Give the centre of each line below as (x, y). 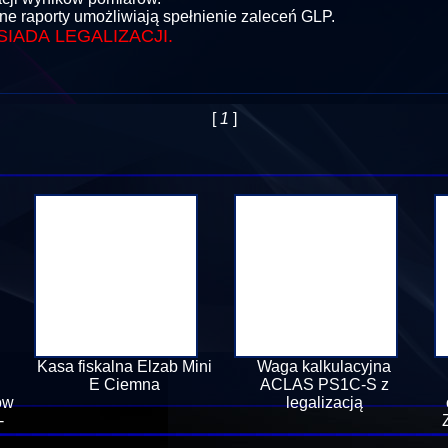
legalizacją (324, 402)
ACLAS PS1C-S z (324, 384)
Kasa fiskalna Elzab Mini (124, 366)
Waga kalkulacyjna (324, 366)
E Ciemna (124, 384)
